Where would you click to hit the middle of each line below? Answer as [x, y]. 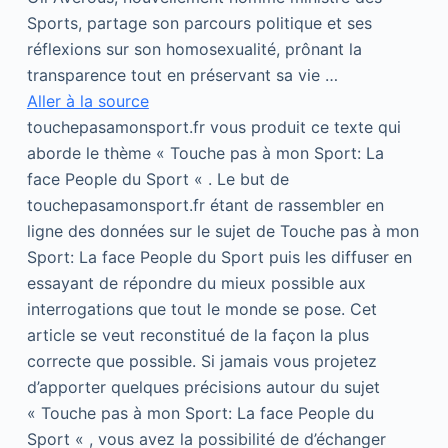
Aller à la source [87, 101]
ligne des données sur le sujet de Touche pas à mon [222, 231]
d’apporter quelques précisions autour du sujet [203, 387]
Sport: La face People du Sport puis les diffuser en [219, 257]
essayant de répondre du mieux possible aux [196, 283]
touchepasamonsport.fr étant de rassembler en [205, 205]
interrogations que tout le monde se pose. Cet [201, 309]
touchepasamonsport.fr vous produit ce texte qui [213, 127]
